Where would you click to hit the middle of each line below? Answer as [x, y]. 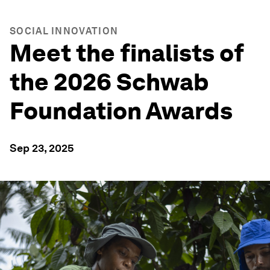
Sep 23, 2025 [42, 148]
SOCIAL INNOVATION [64, 31]
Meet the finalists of [127, 53]
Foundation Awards [121, 111]
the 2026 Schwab [109, 82]
